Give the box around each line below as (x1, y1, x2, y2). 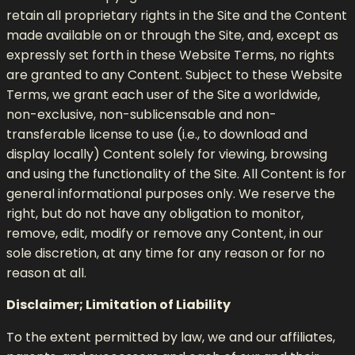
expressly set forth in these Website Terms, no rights (6, 45, 334, 64)
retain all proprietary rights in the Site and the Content (6, 6, 347, 25)
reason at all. (6, 263, 86, 282)
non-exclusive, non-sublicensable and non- (6, 105, 277, 124)
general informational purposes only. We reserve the (6, 184, 335, 203)
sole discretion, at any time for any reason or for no (6, 243, 325, 262)
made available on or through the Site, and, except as (6, 25, 338, 44)
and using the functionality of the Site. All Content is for (6, 164, 346, 183)
